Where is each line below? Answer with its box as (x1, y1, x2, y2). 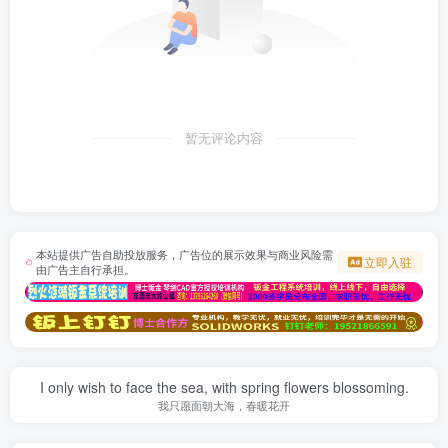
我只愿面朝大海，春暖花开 (158, 397, 290, 414)
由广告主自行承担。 (36, 262, 136, 278)
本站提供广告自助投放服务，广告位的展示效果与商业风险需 (36, 247, 334, 263)
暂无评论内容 (185, 129, 263, 148)
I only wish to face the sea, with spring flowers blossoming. (39, 377, 409, 398)
